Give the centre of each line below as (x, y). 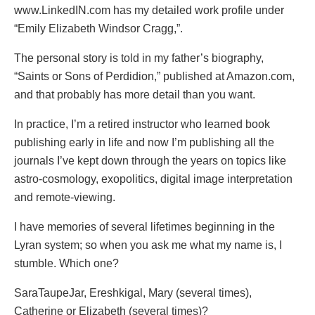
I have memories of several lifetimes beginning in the (144, 226)
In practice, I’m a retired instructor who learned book (142, 124)
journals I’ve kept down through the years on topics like (150, 160)
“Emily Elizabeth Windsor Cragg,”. (98, 28)
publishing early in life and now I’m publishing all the (144, 142)
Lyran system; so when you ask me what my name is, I (148, 245)
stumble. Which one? (66, 263)
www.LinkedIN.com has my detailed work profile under (149, 10)
